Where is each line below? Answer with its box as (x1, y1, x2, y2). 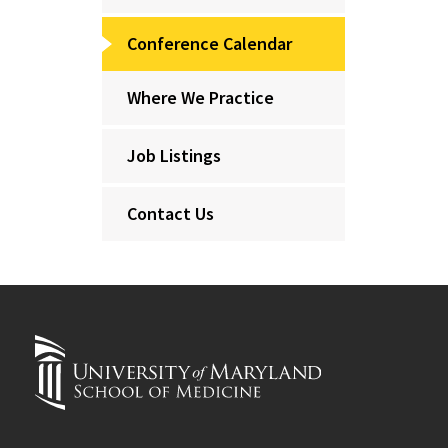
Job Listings (127, 144, 221, 167)
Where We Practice (127, 86, 274, 109)
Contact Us (127, 202, 214, 225)
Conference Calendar (127, 32, 292, 55)
